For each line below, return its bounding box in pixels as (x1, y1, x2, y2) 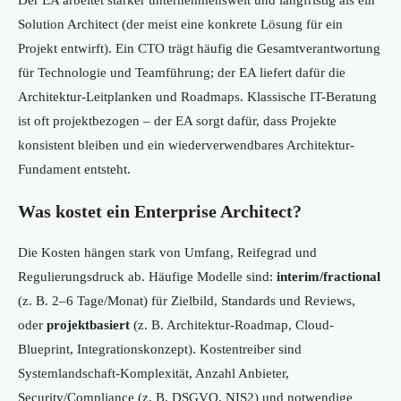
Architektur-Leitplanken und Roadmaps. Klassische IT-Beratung (18, 90, 377, 105)
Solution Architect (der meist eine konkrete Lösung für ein (18, 17, 343, 32)
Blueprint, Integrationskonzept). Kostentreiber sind (18, 342, 302, 357)
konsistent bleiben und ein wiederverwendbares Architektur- (18, 138, 354, 153)
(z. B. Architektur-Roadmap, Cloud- (130, 318, 334, 333)
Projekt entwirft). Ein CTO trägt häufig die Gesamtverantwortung (18, 41, 380, 56)
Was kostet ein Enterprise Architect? (18, 201, 302, 222)
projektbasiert (47, 318, 130, 333)
